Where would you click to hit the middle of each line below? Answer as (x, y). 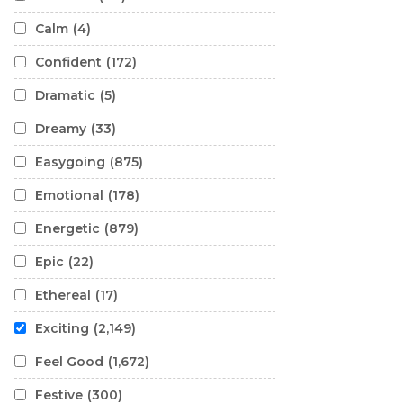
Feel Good (69, 362)
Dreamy (61, 129)
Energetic (67, 228)
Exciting (62, 328)
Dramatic (65, 95)
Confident (68, 62)
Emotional (69, 195)
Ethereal (63, 295)
